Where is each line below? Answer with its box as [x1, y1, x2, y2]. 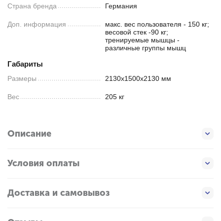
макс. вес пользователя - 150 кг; [105, 20, 210, 28]
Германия [105, 1, 138, 10]
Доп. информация [7, 20, 66, 28]
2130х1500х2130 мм [105, 74, 172, 82]
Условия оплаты [7, 158, 79, 169]
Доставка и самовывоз [7, 187, 110, 199]
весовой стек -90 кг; [105, 28, 169, 36]
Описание [7, 128, 51, 140]
